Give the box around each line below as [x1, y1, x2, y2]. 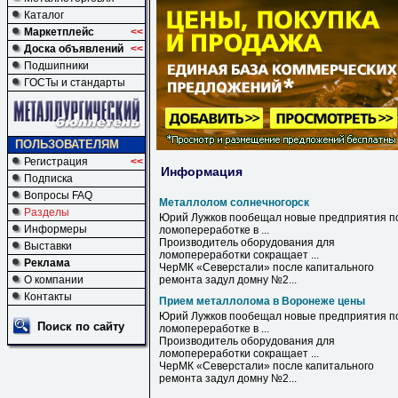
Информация [161, 163, 243, 179]
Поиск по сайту [37, 320, 124, 333]
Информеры [24, 223, 87, 235]
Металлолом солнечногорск [159, 196, 309, 209]
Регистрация [24, 155, 88, 168]
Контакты [24, 291, 72, 303]
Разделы [24, 206, 69, 219]
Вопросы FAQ [24, 189, 92, 202]
